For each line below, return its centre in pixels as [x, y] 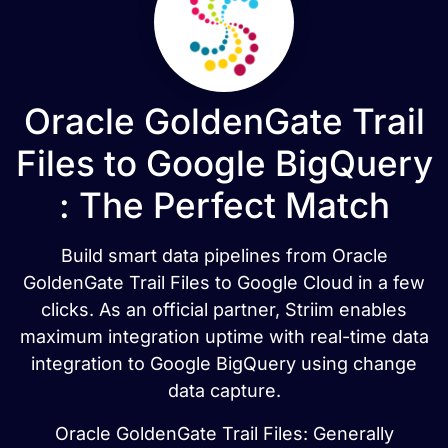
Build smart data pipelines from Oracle [224, 255]
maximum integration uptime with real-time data [224, 336]
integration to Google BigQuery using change [224, 363]
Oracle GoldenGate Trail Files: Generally [224, 433]
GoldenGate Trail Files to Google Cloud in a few [224, 282]
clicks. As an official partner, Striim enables [224, 309]
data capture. [224, 390]
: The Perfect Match [224, 205]
